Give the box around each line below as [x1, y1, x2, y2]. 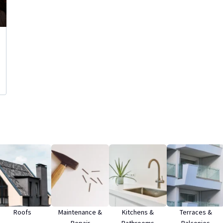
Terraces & [179, 208, 212, 217]
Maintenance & [58, 208, 102, 217]
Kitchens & [122, 208, 154, 217]
